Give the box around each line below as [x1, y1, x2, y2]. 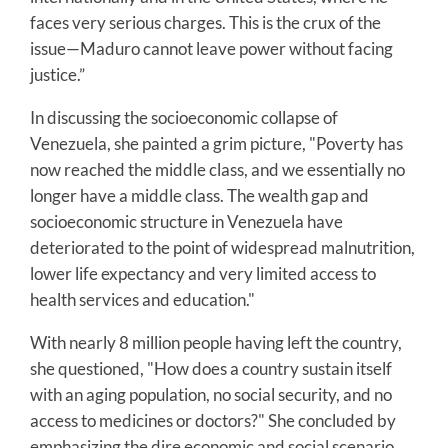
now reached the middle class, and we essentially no [30, 158, 405, 180]
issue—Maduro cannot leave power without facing [30, 37, 393, 59]
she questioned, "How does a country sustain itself [30, 357, 392, 379]
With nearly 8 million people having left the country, [30, 331, 402, 353]
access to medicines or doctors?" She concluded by [30, 409, 396, 431]
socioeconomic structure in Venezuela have [30, 210, 343, 232]
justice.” [30, 63, 85, 85]
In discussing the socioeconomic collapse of [30, 106, 338, 128]
